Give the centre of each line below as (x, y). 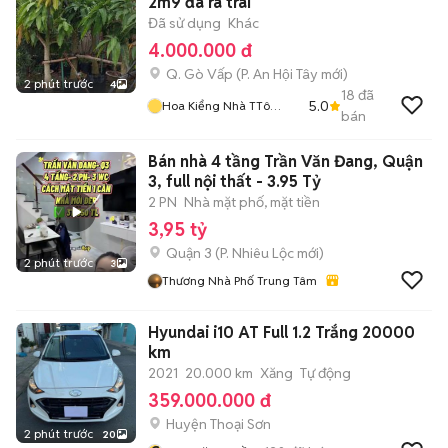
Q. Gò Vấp (199, 74)
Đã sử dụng (184, 23)
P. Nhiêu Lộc (257, 253)
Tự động (325, 373)
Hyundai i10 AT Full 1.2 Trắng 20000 (281, 332)
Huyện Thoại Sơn (218, 424)
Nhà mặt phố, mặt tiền (252, 202)
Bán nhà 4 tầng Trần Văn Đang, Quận (285, 161)
